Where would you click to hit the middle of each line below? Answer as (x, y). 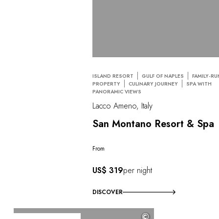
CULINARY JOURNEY (153, 84)
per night (138, 171)
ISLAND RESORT (113, 76)
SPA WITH (199, 84)
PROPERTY (107, 84)
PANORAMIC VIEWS (117, 91)
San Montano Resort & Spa (153, 124)
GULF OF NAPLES (163, 76)
